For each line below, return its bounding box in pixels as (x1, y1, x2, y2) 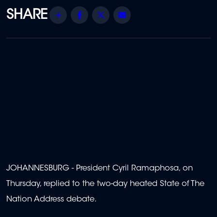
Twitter (109, 11, 132, 19)
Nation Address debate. (6, 195, 97, 203)
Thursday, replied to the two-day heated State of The (6, 180, 204, 188)
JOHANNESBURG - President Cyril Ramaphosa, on (6, 164, 193, 172)
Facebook (88, 11, 126, 19)
